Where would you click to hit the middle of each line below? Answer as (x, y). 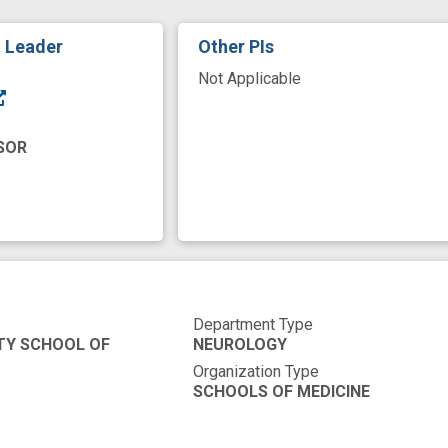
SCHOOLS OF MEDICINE (282, 392)
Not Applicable (250, 79)
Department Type (253, 325)
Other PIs (236, 47)
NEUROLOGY (240, 345)
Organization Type (256, 372)
